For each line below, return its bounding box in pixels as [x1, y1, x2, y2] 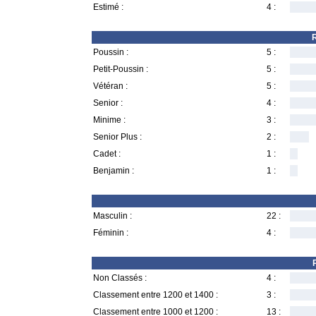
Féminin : [93, 228, 128, 238]
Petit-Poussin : [93, 64, 148, 74]
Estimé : [93, 2, 123, 12]
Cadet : [93, 149, 121, 159]
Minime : [93, 115, 126, 125]
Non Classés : [93, 273, 147, 283]
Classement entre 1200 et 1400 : [93, 290, 218, 300]
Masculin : [93, 211, 132, 221]
